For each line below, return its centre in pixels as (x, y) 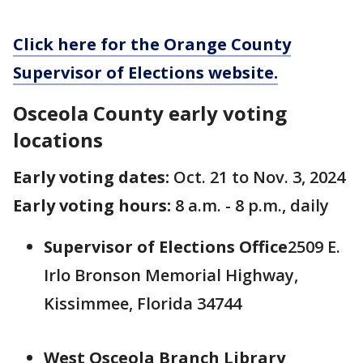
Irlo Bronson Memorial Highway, (171, 275)
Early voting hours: (94, 205)
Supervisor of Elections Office (166, 247)
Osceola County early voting (150, 113)
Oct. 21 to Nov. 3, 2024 (257, 177)
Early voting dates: (91, 177)
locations (58, 140)
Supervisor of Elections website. (145, 73)
